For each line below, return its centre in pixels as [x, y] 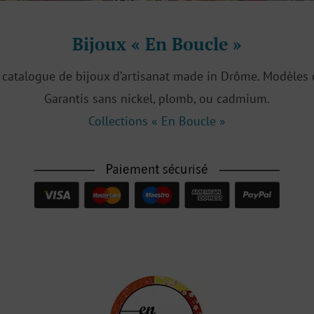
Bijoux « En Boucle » [157, 43]
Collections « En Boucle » [157, 121]
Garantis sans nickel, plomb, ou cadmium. [157, 98]
